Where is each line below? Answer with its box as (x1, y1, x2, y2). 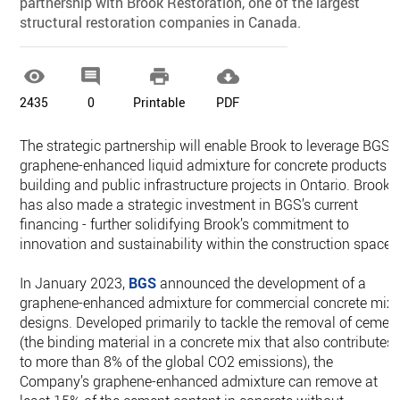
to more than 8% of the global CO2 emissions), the (20, 352, 334, 371)
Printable (133, 94, 186, 111)
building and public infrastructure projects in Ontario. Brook (20, 175, 391, 195)
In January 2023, (20, 273, 129, 293)
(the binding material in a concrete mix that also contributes (20, 332, 395, 352)
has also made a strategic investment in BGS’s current (20, 195, 359, 214)
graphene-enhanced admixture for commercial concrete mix (20, 293, 395, 312)
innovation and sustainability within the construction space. (20, 234, 396, 254)
